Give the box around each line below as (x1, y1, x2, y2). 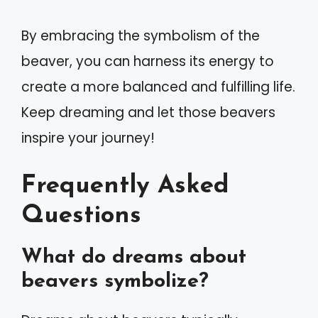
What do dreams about (21, 246, 246, 268)
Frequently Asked (21, 173, 229, 199)
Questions (21, 203, 141, 229)
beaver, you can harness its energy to (21, 52, 274, 71)
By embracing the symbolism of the (21, 26, 260, 45)
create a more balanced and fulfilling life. (21, 77, 295, 97)
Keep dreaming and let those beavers (21, 103, 275, 122)
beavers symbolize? (21, 270, 209, 292)
